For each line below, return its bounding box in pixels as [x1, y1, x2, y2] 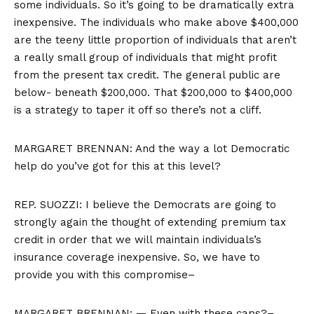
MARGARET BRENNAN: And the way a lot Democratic [14, 142, 289, 156]
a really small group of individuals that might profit [14, 51, 277, 64]
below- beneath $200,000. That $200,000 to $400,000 [14, 86, 292, 100]
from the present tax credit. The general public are [14, 69, 280, 82]
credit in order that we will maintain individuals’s [14, 233, 261, 247]
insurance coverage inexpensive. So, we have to [14, 251, 260, 264]
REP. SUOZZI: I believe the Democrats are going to [14, 198, 276, 212]
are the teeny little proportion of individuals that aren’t [14, 34, 296, 47]
